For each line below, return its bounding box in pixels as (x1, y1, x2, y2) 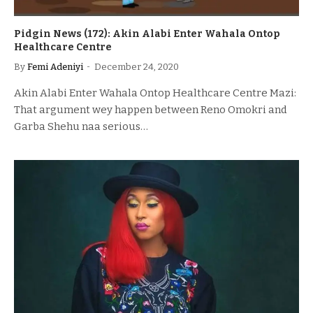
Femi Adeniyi (27, 61, 83, 72)
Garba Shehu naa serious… (14, 120, 148, 133)
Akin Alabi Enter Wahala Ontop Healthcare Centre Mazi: (14, 87, 296, 99)
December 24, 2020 (94, 61, 179, 72)
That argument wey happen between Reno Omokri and (14, 103, 287, 116)
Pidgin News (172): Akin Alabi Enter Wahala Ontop (14, 28, 280, 40)
